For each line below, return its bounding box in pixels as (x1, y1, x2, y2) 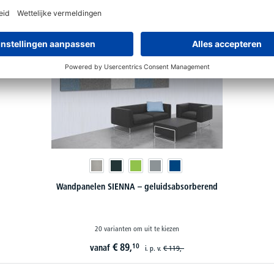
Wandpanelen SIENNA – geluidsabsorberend (56, 180, 218, 192)
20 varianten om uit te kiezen (95, 223, 179, 233)
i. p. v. (145, 243, 163, 253)
